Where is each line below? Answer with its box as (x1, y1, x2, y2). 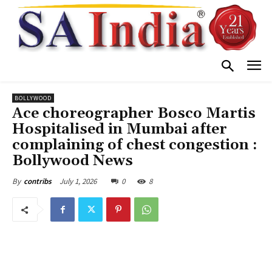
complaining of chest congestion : (12, 136, 257, 155)
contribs (24, 176, 52, 187)
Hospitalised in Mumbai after (12, 120, 227, 139)
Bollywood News (12, 152, 133, 171)
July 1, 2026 (59, 176, 97, 187)
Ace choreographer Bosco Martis (12, 104, 256, 123)
